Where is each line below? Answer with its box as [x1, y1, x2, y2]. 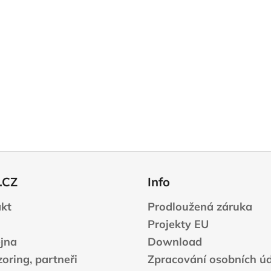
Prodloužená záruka [148, 200, 252, 214]
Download [148, 235, 202, 249]
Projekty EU [148, 217, 209, 232]
